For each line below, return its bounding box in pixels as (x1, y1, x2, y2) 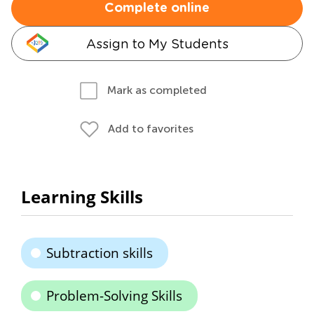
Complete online (104, 2, 210, 15)
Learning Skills (21, 185, 143, 208)
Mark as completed (107, 83, 207, 97)
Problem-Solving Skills (46, 287, 182, 305)
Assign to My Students (86, 36, 228, 51)
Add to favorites (108, 122, 193, 135)
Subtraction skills (46, 244, 153, 262)
